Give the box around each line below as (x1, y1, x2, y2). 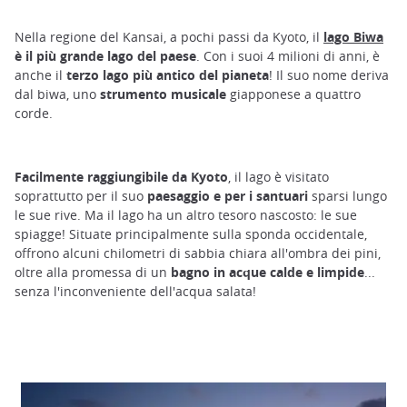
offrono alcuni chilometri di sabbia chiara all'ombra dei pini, (15, 243, 381, 262)
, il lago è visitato (228, 167, 329, 185)
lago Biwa (323, 27, 383, 45)
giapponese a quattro (230, 84, 361, 103)
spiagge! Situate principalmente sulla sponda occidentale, (15, 224, 367, 243)
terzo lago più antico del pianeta (66, 65, 269, 84)
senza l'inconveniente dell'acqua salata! (15, 282, 256, 300)
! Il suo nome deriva (269, 65, 389, 84)
